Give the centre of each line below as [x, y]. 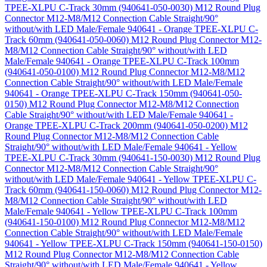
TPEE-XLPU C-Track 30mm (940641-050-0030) [100, 7]
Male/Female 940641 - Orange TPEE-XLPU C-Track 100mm [122, 61]
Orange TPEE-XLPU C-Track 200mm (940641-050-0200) [117, 125]
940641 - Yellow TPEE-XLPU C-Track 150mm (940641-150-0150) [133, 243]
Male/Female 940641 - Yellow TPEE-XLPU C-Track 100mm [121, 211]
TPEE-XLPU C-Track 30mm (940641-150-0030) [100, 157]
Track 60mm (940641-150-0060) [68, 190]
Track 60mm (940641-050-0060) [68, 39]
